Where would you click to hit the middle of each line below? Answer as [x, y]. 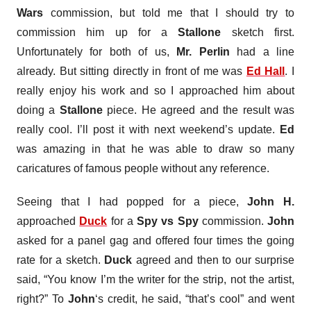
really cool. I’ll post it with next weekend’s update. [148, 129]
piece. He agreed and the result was [199, 110]
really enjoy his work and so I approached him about [155, 90]
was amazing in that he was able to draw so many [155, 149]
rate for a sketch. [60, 260]
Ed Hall [266, 71]
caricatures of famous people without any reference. [143, 168]
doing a [38, 110]
